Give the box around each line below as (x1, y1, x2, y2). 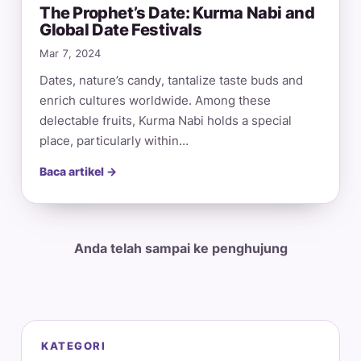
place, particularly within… (39, 133, 189, 149)
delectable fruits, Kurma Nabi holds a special (39, 113, 292, 129)
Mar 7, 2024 (39, 48, 101, 60)
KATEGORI (41, 339, 106, 353)
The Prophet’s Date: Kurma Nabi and (39, 3, 315, 23)
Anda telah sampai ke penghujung (73, 240, 288, 257)
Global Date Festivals (39, 20, 202, 40)
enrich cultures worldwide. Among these (39, 93, 271, 109)
